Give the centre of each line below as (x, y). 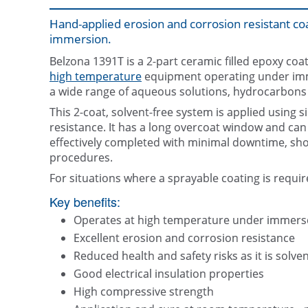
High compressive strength (144, 292)
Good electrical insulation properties (169, 274)
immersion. (80, 39)
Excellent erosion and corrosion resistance (184, 238)
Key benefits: (85, 202)
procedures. (81, 158)
